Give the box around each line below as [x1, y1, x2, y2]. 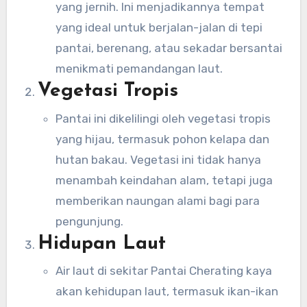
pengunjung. [55, 214, 123, 228]
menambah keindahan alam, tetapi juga [55, 173, 273, 187]
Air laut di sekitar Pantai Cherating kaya [55, 264, 272, 278]
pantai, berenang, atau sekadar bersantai [55, 41, 282, 56]
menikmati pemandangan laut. [55, 62, 223, 76]
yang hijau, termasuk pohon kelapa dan [55, 132, 269, 146]
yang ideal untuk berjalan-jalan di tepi [55, 21, 262, 35]
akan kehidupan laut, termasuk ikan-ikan [55, 284, 278, 299]
